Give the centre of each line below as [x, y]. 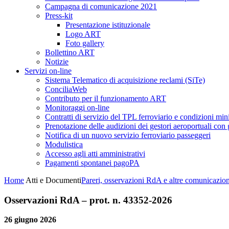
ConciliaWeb [66, 89]
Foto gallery [85, 43]
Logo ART [83, 34]
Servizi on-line [48, 71]
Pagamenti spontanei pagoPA [92, 163]
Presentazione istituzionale [108, 25]
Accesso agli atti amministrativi [95, 154]
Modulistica [64, 144]
